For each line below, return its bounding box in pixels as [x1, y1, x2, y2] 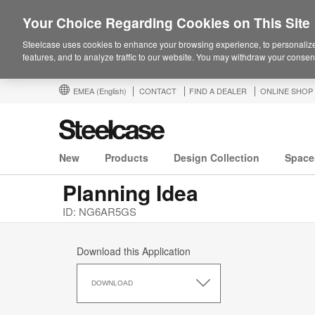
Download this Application [77, 244, 191, 259]
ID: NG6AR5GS [63, 204, 136, 219]
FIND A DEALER [189, 85, 247, 96]
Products [105, 150, 148, 165]
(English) [96, 85, 127, 96]
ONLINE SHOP [260, 85, 313, 96]
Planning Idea [63, 177, 198, 208]
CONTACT [139, 85, 176, 96]
